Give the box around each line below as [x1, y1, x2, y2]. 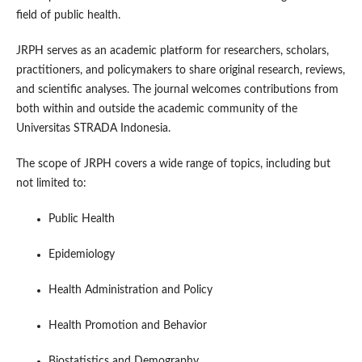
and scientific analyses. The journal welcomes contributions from [15, 84, 339, 96]
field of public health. [15, 10, 120, 22]
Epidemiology [48, 249, 115, 261]
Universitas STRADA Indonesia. [15, 123, 170, 135]
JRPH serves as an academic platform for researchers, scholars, [15, 45, 329, 57]
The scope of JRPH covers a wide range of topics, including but [15, 158, 330, 170]
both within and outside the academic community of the [15, 103, 297, 116]
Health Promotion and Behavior [48, 320, 207, 332]
